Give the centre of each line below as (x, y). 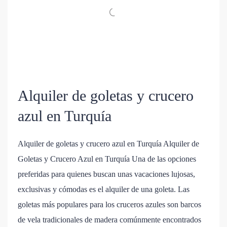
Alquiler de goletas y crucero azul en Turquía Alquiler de (108, 144)
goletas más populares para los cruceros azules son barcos (109, 205)
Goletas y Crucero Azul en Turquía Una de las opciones (107, 159)
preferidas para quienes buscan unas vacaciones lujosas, (106, 174)
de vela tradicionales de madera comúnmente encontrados (109, 220)
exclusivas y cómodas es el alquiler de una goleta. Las (104, 190)
